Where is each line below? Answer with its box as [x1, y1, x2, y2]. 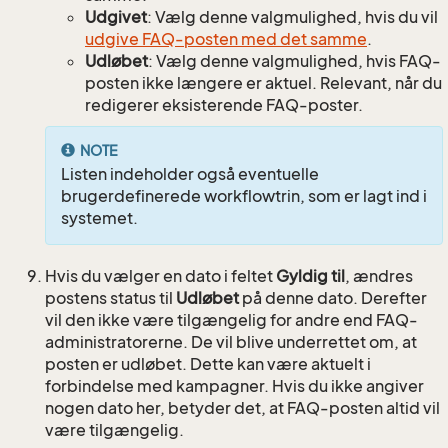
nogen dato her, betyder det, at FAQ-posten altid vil [45, 398, 440, 419]
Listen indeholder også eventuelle [61, 164, 319, 185]
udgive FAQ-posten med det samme [85, 29, 367, 50]
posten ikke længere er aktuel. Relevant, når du [85, 73, 442, 94]
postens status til [45, 288, 176, 309]
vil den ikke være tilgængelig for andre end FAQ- [45, 310, 418, 331]
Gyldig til [276, 266, 345, 287]
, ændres [345, 266, 413, 287]
